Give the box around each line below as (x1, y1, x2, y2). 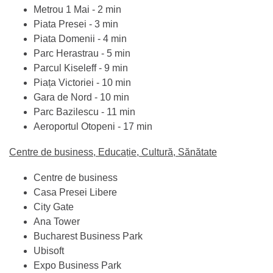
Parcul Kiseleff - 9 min (34, 62, 128, 73)
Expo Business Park (34, 260, 121, 271)
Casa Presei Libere (34, 186, 122, 197)
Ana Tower (34, 216, 85, 227)
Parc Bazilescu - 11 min (34, 106, 135, 117)
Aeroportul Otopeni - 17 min (34, 121, 152, 132)
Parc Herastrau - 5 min (34, 48, 130, 58)
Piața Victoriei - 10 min (34, 77, 131, 88)
